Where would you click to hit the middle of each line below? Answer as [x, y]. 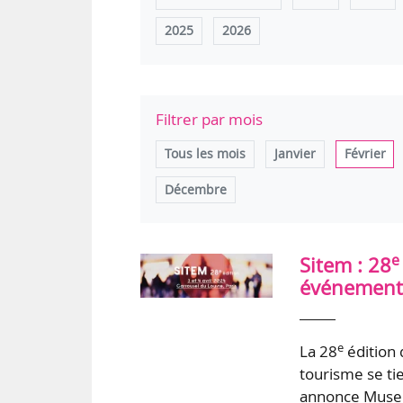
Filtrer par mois [210, 120]
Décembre [196, 189]
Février [365, 154]
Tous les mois [205, 154]
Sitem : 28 [346, 265]
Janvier [295, 154]
